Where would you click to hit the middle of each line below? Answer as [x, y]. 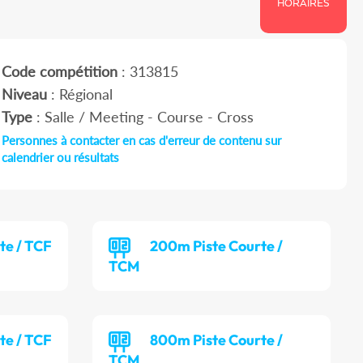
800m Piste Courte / [217, 340]
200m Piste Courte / [217, 246]
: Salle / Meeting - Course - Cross [143, 117]
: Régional [79, 94]
